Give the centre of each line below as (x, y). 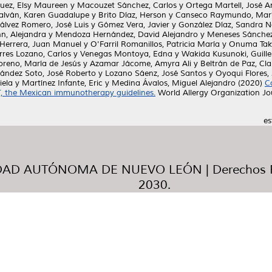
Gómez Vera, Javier (134, 25)
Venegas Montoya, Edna (126, 54)
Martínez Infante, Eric (62, 83)
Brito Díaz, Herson (132, 15)
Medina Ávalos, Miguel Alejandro (174, 83)
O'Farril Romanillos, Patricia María (155, 44)
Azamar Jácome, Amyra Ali (141, 64)
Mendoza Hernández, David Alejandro (127, 35)
